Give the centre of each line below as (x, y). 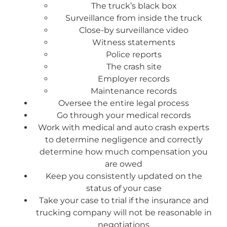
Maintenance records (134, 91)
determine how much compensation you (124, 152)
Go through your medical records (124, 115)
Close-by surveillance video (134, 30)
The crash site (134, 66)
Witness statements (134, 42)
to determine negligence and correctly (124, 139)
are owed (124, 164)
